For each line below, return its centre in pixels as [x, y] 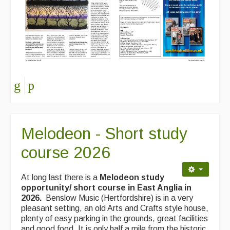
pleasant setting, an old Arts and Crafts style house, [115, 208]
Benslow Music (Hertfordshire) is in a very [118, 198]
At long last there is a [60, 177]
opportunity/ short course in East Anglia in [106, 187]
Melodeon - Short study [104, 133]
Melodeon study [132, 177]
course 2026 [66, 152]
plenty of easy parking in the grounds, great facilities [114, 218]
